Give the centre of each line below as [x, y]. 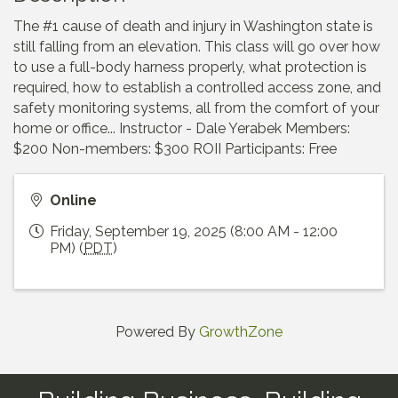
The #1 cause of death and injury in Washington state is [193, 27]
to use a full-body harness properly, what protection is [190, 68]
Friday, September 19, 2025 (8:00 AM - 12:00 [194, 232]
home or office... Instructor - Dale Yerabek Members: [182, 129]
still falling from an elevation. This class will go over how [197, 47]
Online [73, 201]
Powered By [157, 332]
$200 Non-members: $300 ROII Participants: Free [175, 149]
